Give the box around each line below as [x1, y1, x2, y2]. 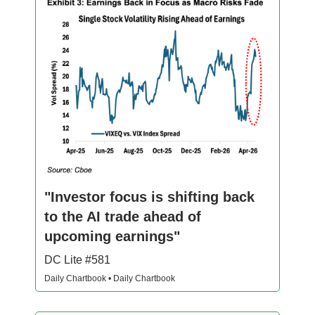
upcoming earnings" [44, 228, 180, 244]
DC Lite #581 [44, 253, 110, 266]
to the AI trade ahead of [44, 208, 201, 224]
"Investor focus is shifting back [44, 188, 255, 205]
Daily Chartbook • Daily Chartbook [44, 273, 175, 283]
